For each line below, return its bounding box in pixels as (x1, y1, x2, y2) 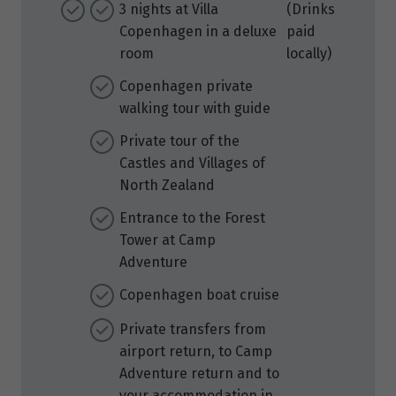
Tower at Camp (119, 232, 216, 249)
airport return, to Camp (119, 343, 272, 361)
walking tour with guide (119, 100, 270, 118)
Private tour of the (119, 133, 240, 150)
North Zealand (119, 177, 215, 194)
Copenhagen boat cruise (119, 286, 279, 304)
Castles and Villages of (119, 155, 265, 172)
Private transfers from (119, 321, 266, 339)
